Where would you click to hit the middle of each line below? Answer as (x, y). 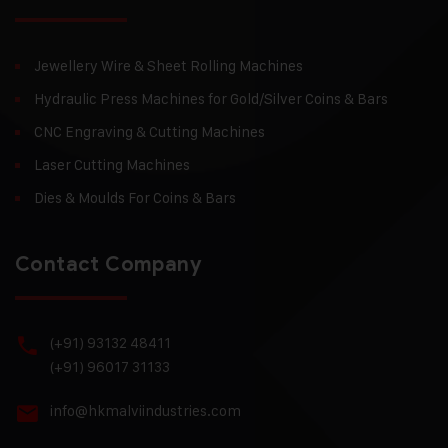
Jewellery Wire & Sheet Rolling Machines (168, 65)
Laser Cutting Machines (112, 164)
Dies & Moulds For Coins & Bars (135, 197)
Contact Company (108, 264)
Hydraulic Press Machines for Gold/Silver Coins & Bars (211, 98)
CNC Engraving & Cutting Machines (149, 131)
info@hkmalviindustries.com (145, 410)
